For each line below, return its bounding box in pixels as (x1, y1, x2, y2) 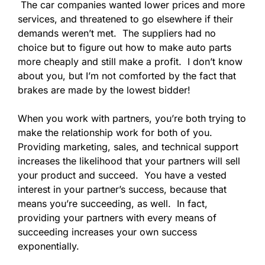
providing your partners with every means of (18, 211, 216, 224)
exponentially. (18, 240, 82, 252)
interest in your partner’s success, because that (18, 183, 227, 195)
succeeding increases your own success (18, 225, 197, 238)
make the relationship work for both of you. (18, 126, 215, 138)
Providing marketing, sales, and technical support (18, 140, 238, 153)
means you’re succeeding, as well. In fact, (18, 197, 208, 209)
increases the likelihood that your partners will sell (18, 154, 240, 167)
